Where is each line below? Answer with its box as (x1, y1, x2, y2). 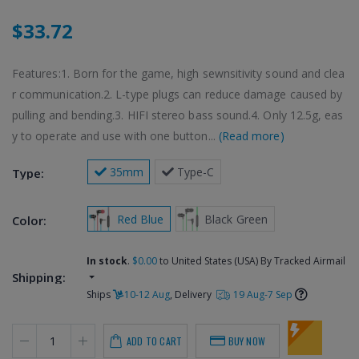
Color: (12, 212, 47, 228)
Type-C (174, 163, 215, 179)
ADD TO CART (127, 333, 183, 348)
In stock (87, 253, 127, 268)
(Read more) (218, 127, 284, 143)
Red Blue (116, 212, 164, 228)
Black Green (204, 212, 268, 228)
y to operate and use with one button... (12, 127, 219, 143)
